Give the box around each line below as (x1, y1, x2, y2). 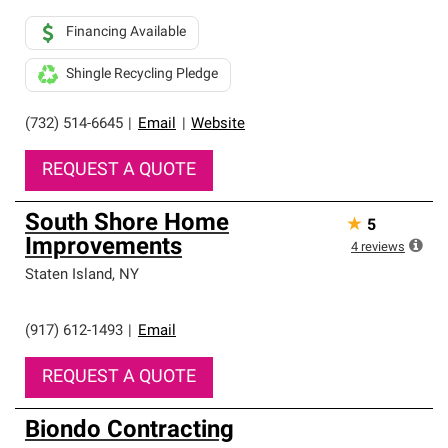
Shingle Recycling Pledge (66, 67, 218, 82)
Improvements (25, 236, 182, 260)
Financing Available (66, 25, 186, 40)
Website (191, 117, 245, 132)
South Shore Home (25, 212, 229, 236)
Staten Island (25, 268, 112, 283)
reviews (361, 241, 405, 254)
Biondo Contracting (25, 419, 234, 443)
